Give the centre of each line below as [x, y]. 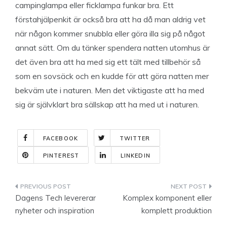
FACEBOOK [61, 138]
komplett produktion [177, 211]
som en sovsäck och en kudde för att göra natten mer [112, 76]
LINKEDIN [135, 156]
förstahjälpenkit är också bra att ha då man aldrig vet [110, 19]
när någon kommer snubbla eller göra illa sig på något [110, 33]
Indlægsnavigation [71, 188]
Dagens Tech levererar [55, 198]
